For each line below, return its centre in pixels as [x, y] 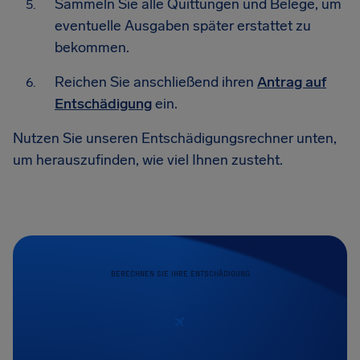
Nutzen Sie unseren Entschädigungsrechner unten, [175, 138]
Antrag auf [292, 82]
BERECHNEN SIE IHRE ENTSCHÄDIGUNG [180, 273]
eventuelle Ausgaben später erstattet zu [183, 26]
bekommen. [92, 47]
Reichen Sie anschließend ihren [156, 82]
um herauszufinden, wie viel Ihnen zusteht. [148, 160]
